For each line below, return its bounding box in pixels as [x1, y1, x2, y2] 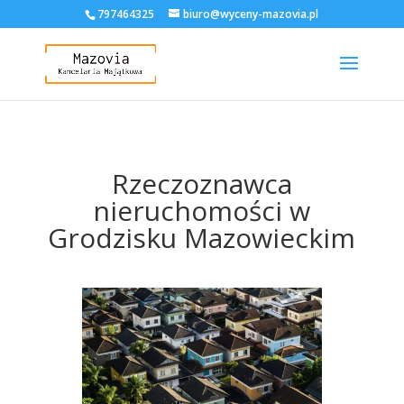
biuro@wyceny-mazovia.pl [183, 6, 319, 22]
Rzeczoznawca [111, 165, 292, 202]
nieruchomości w [93, 192, 311, 229]
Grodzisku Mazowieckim [48, 219, 356, 256]
